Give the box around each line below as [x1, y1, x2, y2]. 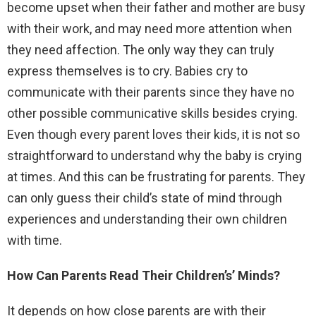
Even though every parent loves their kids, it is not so [7, 126, 300, 142]
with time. [7, 232, 62, 248]
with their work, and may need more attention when [7, 20, 292, 36]
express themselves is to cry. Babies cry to [7, 63, 248, 78]
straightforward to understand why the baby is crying [7, 147, 302, 163]
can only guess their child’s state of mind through [7, 190, 282, 205]
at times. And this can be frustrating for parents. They [7, 169, 305, 184]
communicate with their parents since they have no [7, 84, 294, 99]
